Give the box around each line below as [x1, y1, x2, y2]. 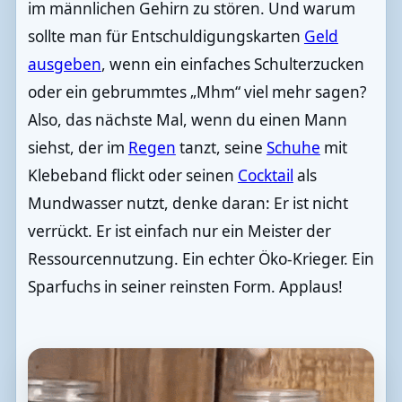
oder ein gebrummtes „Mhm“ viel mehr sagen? [27, 81, 367, 102]
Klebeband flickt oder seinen [27, 164, 238, 186]
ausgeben [27, 53, 101, 74]
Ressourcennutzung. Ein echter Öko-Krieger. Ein [27, 248, 374, 269]
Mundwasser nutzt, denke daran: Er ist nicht [27, 192, 348, 214]
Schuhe [266, 136, 320, 158]
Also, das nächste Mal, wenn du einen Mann [27, 109, 347, 130]
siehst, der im [27, 136, 128, 158]
